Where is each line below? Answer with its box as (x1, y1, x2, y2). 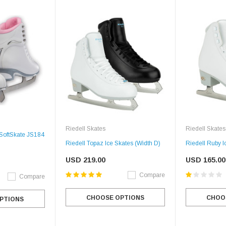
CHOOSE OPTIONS (86, 194, 144, 202)
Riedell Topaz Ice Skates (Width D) (65, 140, 160, 147)
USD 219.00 (65, 156, 105, 164)
